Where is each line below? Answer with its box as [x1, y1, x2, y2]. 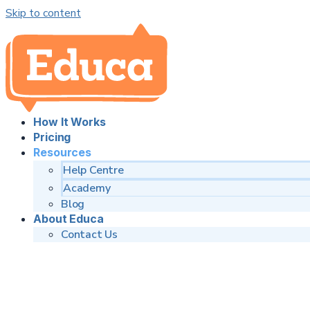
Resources [33, 145, 92, 159]
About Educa [33, 212, 104, 226]
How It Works [33, 115, 106, 129]
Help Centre [63, 163, 124, 178]
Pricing [33, 130, 71, 144]
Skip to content [6, 6, 81, 21]
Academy [63, 181, 111, 196]
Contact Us [61, 227, 118, 242]
